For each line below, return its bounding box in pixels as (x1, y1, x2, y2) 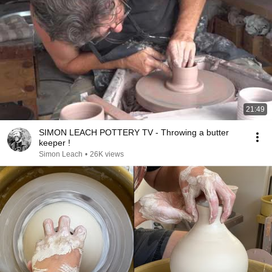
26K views (90, 150, 124, 158)
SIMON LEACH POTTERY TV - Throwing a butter (39, 127, 229, 137)
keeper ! (39, 138, 70, 148)
